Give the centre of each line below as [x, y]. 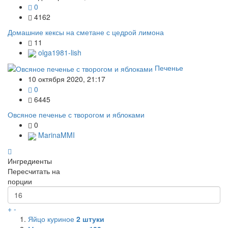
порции [20, 181]
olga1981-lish [59, 52]
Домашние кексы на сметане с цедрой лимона [86, 32]
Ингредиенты [30, 161]
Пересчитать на [34, 171]
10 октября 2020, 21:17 [67, 79]
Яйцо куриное [52, 219]
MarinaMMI [55, 135]
